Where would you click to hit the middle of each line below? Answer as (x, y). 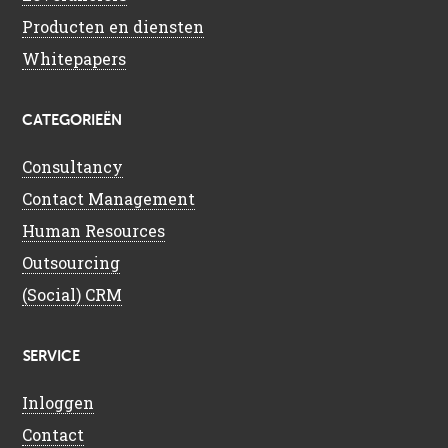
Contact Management (109, 198)
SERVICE (51, 356)
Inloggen (58, 402)
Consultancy (73, 166)
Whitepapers (74, 58)
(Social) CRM (72, 294)
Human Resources (94, 230)
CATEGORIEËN (72, 120)
